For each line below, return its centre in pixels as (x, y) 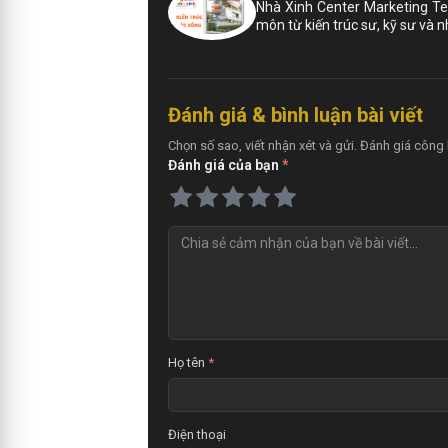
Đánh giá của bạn (225, 164)
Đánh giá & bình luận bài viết (295, 114)
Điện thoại (197, 434)
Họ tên (188, 362)
